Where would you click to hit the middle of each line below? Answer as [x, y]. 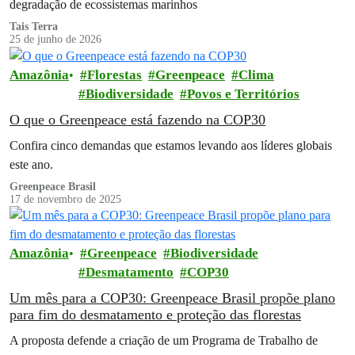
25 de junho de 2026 [55, 40]
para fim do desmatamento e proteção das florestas [155, 315]
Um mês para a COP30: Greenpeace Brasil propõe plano [172, 298]
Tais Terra [34, 27]
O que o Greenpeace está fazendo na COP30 [137, 120]
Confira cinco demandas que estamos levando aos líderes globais [171, 146]
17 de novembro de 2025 [65, 200]
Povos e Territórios [243, 94]
